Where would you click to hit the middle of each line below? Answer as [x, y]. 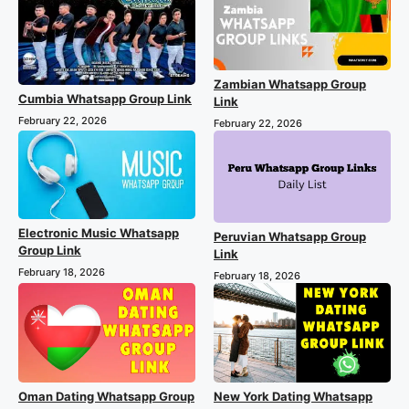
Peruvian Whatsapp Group [290, 237]
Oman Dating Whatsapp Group [106, 397]
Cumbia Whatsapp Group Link [105, 99]
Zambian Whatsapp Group [290, 84]
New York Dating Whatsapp [293, 397]
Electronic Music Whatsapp [99, 232]
